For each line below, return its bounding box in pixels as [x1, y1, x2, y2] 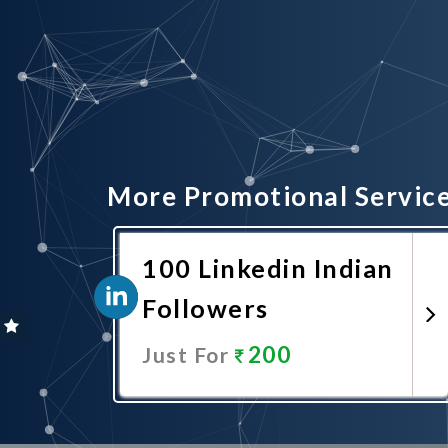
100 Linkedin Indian [142, 253, 394, 283]
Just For [142, 342, 235, 367]
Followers [142, 293, 269, 323]
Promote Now [200, 400, 333, 421]
